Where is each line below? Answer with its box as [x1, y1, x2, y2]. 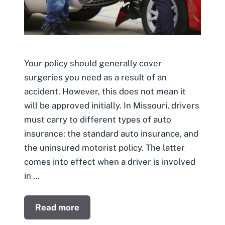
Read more [35, 202, 79, 213]
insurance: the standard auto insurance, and [24, 128, 198, 139]
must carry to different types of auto [24, 114, 171, 125]
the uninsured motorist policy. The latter [24, 142, 185, 153]
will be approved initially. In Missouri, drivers [24, 100, 199, 110]
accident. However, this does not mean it [24, 86, 186, 96]
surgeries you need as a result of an [24, 72, 167, 82]
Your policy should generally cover [24, 58, 162, 68]
